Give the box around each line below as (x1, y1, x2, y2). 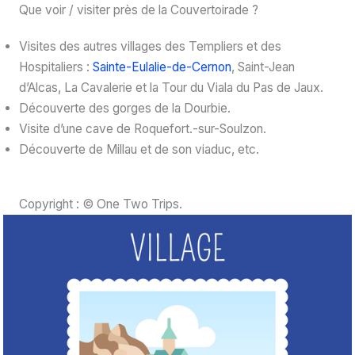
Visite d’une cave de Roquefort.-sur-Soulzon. (18, 120, 266, 136)
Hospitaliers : (18, 59, 93, 74)
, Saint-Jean (231, 59, 295, 74)
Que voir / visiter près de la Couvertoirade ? (18, 2, 258, 17)
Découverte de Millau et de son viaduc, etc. (18, 141, 259, 157)
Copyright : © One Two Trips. (18, 197, 182, 212)
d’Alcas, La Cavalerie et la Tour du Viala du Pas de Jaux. (18, 79, 323, 95)
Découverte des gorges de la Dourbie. (18, 100, 231, 116)
